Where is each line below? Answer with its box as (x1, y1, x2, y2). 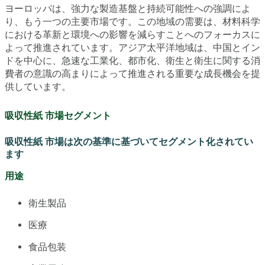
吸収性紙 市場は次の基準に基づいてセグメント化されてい (5, 136, 253, 148)
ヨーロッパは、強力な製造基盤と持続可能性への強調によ (5, 2, 251, 14)
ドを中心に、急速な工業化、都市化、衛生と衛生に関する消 (5, 54, 260, 66)
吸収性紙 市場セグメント (5, 110, 111, 122)
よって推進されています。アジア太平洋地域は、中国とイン (5, 41, 260, 53)
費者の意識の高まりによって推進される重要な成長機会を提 (5, 67, 260, 79)
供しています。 (5, 80, 71, 92)
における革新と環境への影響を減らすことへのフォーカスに (5, 28, 260, 40)
